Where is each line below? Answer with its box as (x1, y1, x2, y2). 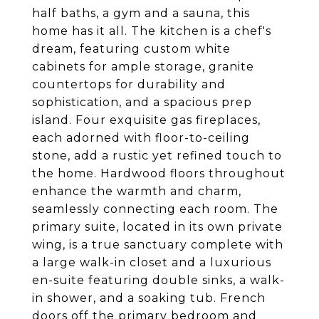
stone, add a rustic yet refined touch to (32, 149, 282, 162)
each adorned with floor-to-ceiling (32, 131, 250, 145)
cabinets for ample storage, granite (32, 60, 254, 73)
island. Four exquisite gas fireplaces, (32, 113, 261, 127)
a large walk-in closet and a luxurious (32, 256, 271, 269)
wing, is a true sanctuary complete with (32, 238, 283, 251)
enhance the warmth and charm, (32, 184, 241, 198)
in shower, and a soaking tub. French (32, 291, 266, 305)
